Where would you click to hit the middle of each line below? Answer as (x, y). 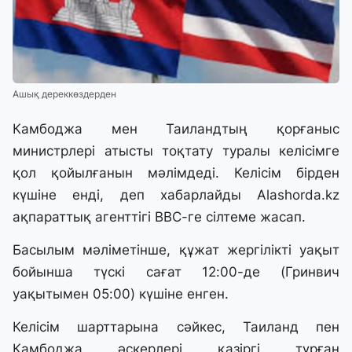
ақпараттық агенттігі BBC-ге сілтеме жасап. (159, 217)
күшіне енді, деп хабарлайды (135, 195)
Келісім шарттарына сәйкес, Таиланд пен (176, 327)
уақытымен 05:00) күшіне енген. (121, 294)
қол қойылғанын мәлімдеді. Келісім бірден (176, 173)
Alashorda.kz (298, 195)
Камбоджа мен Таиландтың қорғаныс (176, 129)
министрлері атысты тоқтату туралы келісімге (176, 151)
